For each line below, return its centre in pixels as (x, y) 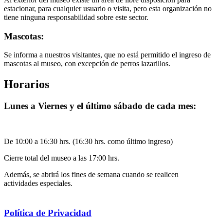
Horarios (27, 84)
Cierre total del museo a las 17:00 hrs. (62, 158)
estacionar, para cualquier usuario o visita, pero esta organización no (108, 8)
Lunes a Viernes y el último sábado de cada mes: (100, 106)
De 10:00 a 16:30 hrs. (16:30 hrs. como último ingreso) (88, 141)
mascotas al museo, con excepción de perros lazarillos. (87, 64)
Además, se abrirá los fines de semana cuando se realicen (91, 174)
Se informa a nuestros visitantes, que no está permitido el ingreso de (107, 55)
